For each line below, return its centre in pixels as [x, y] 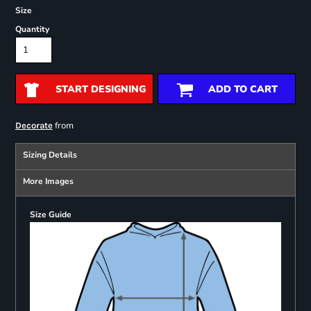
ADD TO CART [243, 90]
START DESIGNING [100, 90]
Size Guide [50, 215]
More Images [48, 182]
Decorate [34, 126]
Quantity [32, 30]
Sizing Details [50, 155]
